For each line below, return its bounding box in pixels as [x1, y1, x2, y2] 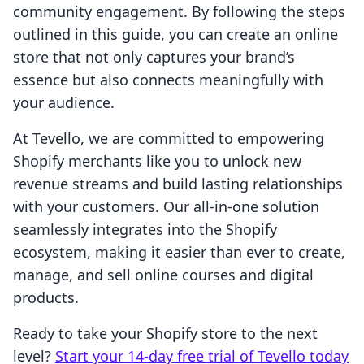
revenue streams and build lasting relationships [13, 174, 343, 194]
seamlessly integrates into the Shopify [13, 219, 277, 240]
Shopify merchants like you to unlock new [13, 151, 301, 171]
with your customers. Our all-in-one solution [13, 197, 319, 217]
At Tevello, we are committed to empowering [13, 128, 324, 149]
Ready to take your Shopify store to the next [13, 323, 318, 344]
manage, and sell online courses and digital [13, 265, 314, 285]
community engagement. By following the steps [13, 2, 345, 22]
